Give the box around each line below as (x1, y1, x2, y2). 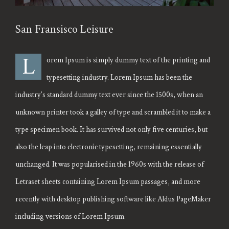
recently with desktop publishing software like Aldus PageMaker (15, 194, 211, 204)
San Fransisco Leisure (15, 21, 113, 37)
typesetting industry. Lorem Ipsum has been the (47, 72, 192, 82)
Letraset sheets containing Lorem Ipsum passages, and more (15, 176, 200, 187)
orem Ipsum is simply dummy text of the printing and (47, 55, 210, 65)
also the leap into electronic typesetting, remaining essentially (15, 142, 202, 152)
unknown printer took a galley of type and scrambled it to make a (15, 107, 211, 117)
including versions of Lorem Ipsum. (15, 211, 126, 221)
